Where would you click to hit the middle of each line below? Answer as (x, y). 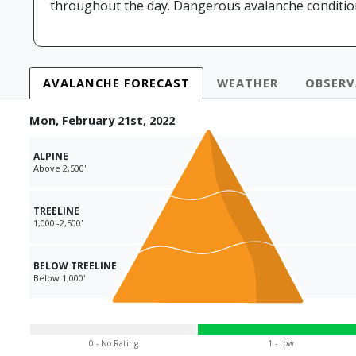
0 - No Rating (113, 344)
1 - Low (281, 344)
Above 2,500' (60, 168)
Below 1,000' (59, 278)
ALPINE (51, 157)
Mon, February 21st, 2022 (102, 120)
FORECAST (155, 83)
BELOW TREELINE (75, 266)
